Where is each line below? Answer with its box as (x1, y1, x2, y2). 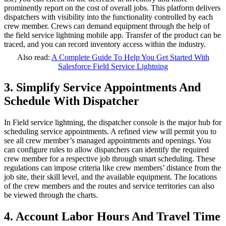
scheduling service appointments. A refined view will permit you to (4, 127, 216, 136)
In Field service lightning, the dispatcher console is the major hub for (4, 118, 221, 127)
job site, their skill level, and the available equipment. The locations (4, 173, 217, 182)
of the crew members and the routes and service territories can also (4, 182, 214, 191)
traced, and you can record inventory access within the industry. (4, 39, 206, 48)
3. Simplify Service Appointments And (4, 81, 201, 94)
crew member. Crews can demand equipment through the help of (4, 21, 210, 30)
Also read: (17, 52, 51, 62)
